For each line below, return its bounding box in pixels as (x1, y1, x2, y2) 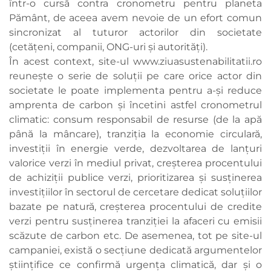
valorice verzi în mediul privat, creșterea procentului (9, 157, 262, 169)
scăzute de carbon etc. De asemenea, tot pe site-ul (9, 230, 262, 242)
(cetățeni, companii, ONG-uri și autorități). (9, 41, 207, 53)
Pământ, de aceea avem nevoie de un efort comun (9, 12, 262, 24)
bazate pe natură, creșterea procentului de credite (9, 201, 262, 213)
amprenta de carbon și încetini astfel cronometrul (9, 99, 262, 111)
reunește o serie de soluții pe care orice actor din (9, 70, 262, 82)
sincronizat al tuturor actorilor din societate (9, 27, 262, 39)
